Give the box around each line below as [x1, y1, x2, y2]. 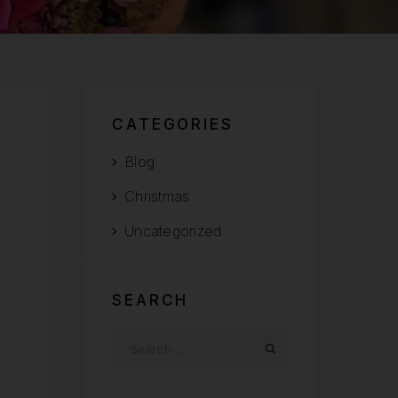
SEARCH [112, 291, 189, 310]
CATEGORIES [112, 115, 234, 134]
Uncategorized [124, 222, 222, 241]
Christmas [124, 187, 190, 206]
